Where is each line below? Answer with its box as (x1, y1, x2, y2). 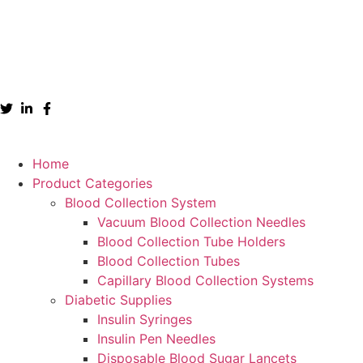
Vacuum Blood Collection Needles (97, 214, 305, 230)
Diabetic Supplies (65, 292, 172, 308)
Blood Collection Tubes (97, 253, 240, 269)
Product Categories (32, 175, 152, 191)
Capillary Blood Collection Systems (97, 272, 314, 288)
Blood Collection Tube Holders (97, 233, 285, 250)
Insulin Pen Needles (97, 331, 216, 347)
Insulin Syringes (97, 311, 192, 327)
